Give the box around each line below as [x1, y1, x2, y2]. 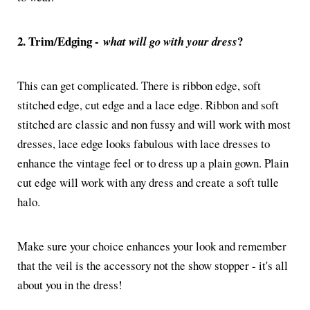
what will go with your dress [103, 33, 237, 49]
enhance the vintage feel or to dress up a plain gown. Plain [17, 154, 289, 171]
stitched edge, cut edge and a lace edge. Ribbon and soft [17, 96, 279, 113]
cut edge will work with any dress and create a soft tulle [17, 174, 279, 190]
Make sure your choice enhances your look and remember [17, 237, 286, 254]
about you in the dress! [17, 276, 122, 293]
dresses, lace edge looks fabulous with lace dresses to [17, 135, 270, 152]
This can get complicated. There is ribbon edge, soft [17, 77, 261, 93]
